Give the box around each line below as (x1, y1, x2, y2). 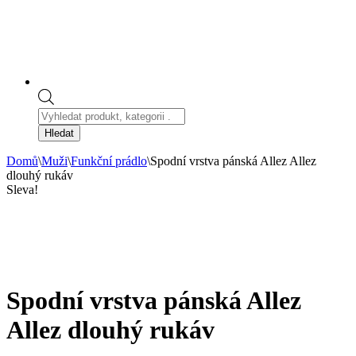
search (37, 122, 69, 136)
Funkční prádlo (71, 154, 147, 168)
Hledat (44, 127, 74, 140)
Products (37, 107, 81, 122)
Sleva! (6, 183, 38, 197)
